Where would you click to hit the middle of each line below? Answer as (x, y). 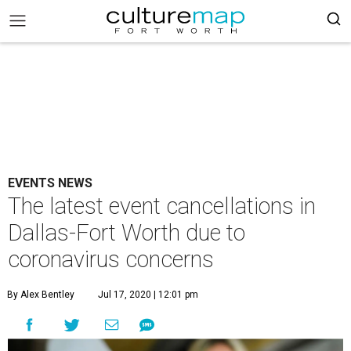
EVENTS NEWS (50, 183)
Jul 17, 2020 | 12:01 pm (148, 295)
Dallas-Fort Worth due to (127, 233)
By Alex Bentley (41, 295)
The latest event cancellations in (162, 206)
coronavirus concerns (111, 259)
